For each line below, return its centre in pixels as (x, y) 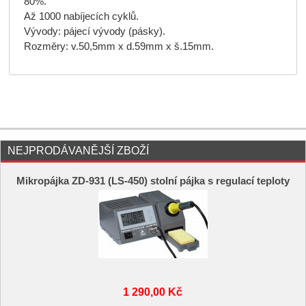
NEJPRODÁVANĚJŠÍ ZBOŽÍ (78, 150)
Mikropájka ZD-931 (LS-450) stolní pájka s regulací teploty (153, 181)
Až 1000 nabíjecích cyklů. (81, 17)
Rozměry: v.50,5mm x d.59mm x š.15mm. (119, 47)
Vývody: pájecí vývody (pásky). (94, 32)
